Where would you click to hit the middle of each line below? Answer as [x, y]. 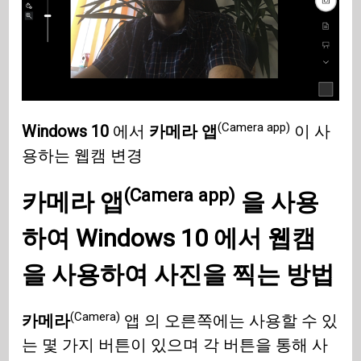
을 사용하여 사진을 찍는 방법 [178, 275]
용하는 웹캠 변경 [83, 156]
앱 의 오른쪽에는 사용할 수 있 [229, 321]
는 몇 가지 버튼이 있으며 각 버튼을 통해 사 [175, 345]
